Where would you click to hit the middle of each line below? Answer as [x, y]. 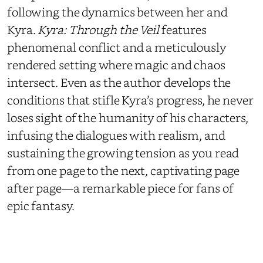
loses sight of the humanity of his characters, [128, 117]
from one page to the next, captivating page [124, 170]
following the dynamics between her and [117, 11]
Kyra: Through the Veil [98, 29]
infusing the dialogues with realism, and [116, 135]
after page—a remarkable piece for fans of [120, 188]
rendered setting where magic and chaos [116, 64]
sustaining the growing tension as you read [123, 152]
